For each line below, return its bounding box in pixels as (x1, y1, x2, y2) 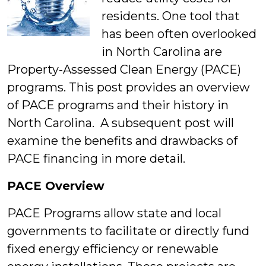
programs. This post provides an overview (7, 80, 250, 94)
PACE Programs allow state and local (7, 206, 221, 220)
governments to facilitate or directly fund (7, 224, 249, 238)
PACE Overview (7, 179, 104, 193)
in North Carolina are (102, 45, 222, 59)
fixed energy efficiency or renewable (7, 242, 218, 256)
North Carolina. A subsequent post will (7, 116, 234, 130)
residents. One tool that (102, 9, 240, 23)
